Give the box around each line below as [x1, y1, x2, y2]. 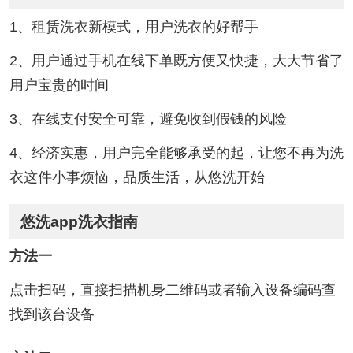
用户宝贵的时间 [9, 76, 109, 93]
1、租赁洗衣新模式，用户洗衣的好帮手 [9, 19, 258, 35]
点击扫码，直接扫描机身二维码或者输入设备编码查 [9, 282, 336, 299]
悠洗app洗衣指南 [20, 213, 139, 230]
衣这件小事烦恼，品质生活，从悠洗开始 [9, 169, 265, 185]
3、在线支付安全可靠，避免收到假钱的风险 [9, 110, 287, 127]
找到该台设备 [9, 307, 95, 323]
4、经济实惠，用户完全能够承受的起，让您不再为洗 [9, 144, 344, 161]
